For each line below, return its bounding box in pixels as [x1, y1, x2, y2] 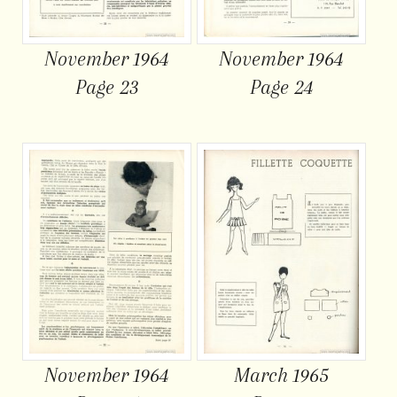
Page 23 [74, 75, 139, 99]
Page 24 [249, 75, 314, 99]
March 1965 [234, 362, 330, 386]
